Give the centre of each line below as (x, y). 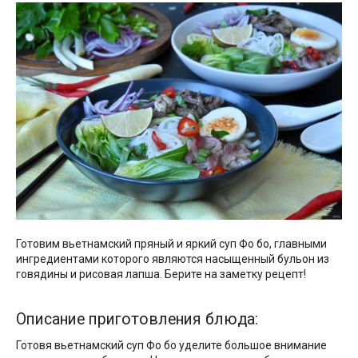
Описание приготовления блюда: (137, 320)
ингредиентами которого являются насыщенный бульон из (173, 259)
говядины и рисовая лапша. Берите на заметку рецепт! (161, 274)
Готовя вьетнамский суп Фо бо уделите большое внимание (171, 346)
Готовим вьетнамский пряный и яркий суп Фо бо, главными (171, 244)
